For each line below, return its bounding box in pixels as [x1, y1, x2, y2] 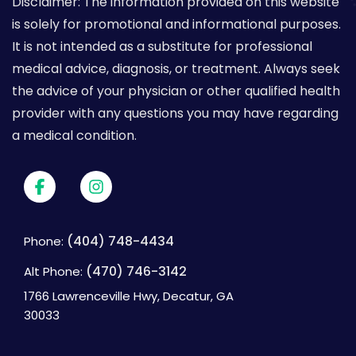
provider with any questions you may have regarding [12, 103, 339, 122]
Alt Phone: [24, 262, 86, 280]
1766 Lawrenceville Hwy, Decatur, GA [24, 287, 234, 304]
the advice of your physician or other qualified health [12, 81, 340, 100]
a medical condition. [12, 126, 137, 145]
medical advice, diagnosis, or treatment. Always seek [12, 59, 340, 78]
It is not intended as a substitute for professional [12, 37, 312, 56]
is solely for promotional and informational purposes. [12, 14, 341, 33]
